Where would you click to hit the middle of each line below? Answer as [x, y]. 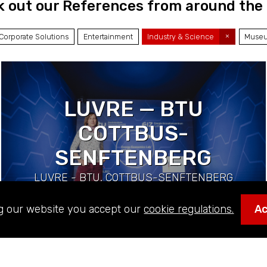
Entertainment [108, 36]
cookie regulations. [189, 209]
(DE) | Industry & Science [133, 194]
